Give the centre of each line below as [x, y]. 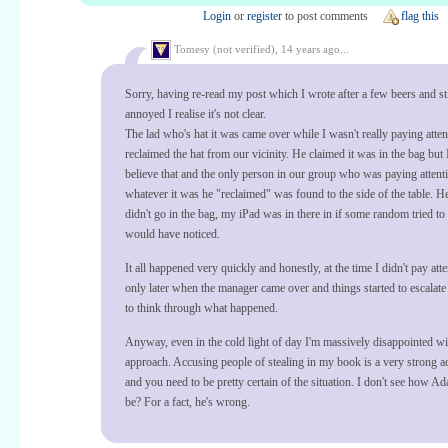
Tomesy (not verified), [226, 48]
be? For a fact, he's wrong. [187, 402]
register [264, 16]
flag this [420, 16]
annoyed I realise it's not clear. [195, 113]
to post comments [325, 16]
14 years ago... [315, 48]
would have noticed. [172, 233]
